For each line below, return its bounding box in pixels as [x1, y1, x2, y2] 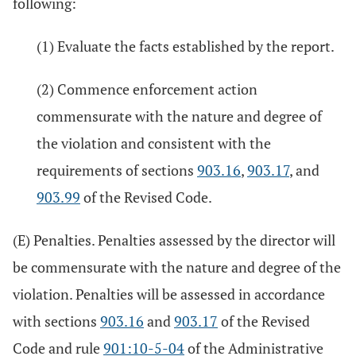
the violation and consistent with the [37, 133, 271, 153]
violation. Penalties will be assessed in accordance [13, 284, 325, 304]
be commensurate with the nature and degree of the [13, 257, 341, 277]
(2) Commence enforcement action [37, 79, 257, 99]
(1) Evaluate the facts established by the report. [37, 37, 335, 56]
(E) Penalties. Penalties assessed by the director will [13, 230, 335, 250]
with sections [13, 311, 100, 331]
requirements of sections [37, 161, 197, 180]
